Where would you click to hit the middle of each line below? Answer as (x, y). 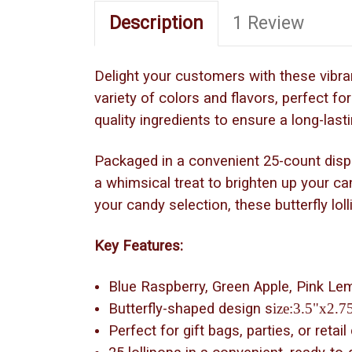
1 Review (268, 23)
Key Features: (139, 246)
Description (156, 23)
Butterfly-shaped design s (191, 308)
